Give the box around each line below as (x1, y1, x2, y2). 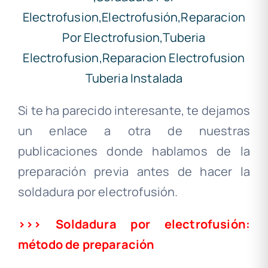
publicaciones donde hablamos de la (17, 143, 251, 160)
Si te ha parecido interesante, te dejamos (17, 102, 251, 119)
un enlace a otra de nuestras (17, 123, 251, 139)
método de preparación (17, 236, 155, 253)
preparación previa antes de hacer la (17, 163, 251, 180)
